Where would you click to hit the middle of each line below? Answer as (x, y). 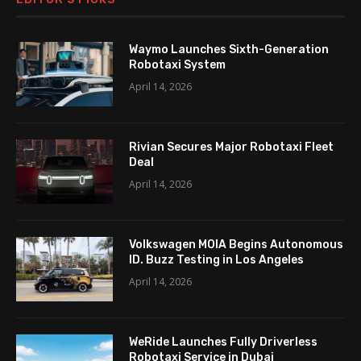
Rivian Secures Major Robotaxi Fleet (231, 147)
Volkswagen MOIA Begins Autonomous (236, 245)
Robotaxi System (177, 65)
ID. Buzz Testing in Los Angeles (216, 260)
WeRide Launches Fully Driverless (223, 342)
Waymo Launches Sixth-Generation (229, 50)
